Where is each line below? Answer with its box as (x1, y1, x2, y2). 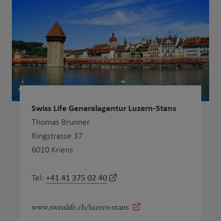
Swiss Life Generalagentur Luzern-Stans (32, 101, 176, 114)
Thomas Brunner (32, 117, 90, 127)
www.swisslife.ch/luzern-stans (32, 202, 129, 212)
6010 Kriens (32, 145, 73, 154)
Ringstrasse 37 (32, 131, 84, 141)
